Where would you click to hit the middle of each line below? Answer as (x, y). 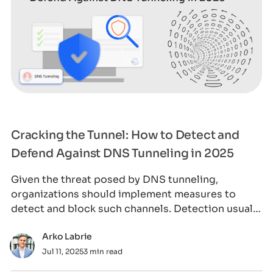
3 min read (103, 251)
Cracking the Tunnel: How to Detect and (125, 135)
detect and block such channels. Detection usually (136, 209)
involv (26, 223)
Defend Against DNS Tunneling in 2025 (122, 154)
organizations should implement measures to (123, 194)
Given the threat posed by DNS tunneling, (114, 179)
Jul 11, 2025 (62, 251)
